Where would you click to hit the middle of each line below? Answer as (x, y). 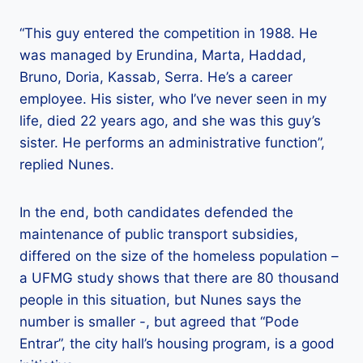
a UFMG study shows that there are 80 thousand (179, 278)
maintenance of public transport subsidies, (159, 234)
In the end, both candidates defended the (156, 212)
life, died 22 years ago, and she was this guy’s (170, 121)
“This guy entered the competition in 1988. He (169, 33)
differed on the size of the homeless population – (179, 256)
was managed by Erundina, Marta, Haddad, (163, 55)
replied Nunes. (67, 164)
